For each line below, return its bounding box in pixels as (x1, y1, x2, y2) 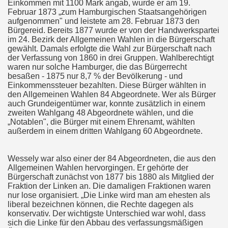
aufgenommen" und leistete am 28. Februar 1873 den (8, 17, 199, 25)
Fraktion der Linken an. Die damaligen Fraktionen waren (8, 182, 211, 190)
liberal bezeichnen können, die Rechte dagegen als (8, 200, 193, 209)
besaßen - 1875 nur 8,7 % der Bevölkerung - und (8, 72, 183, 80)
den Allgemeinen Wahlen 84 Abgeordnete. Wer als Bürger (8, 90, 216, 99)
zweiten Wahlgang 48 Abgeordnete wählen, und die (8, 108, 193, 117)
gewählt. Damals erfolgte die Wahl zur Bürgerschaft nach (8, 44, 212, 53)
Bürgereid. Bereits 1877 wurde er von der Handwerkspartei (8, 26, 219, 35)
